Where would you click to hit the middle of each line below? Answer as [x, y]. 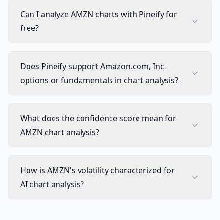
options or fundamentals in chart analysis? [99, 80]
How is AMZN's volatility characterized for [97, 170]
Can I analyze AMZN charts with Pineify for [99, 14]
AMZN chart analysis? [60, 132]
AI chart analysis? [52, 184]
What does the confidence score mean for [98, 118]
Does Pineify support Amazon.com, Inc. [93, 66]
